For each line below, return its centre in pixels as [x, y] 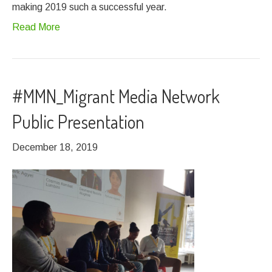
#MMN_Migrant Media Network [116, 96]
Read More [36, 27]
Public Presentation [78, 121]
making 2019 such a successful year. [90, 7]
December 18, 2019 [55, 147]
